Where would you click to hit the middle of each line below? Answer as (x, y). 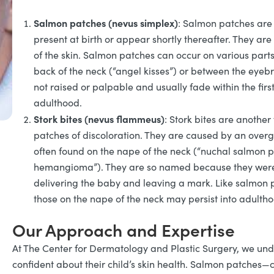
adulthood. (58, 102)
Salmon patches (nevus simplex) (106, 23)
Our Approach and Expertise (124, 229)
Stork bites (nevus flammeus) (99, 119)
